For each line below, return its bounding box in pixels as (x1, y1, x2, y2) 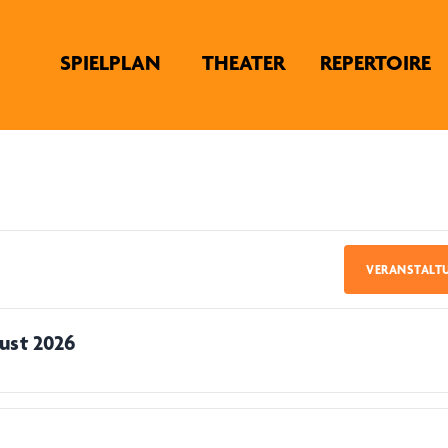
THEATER (202, 49, 286, 76)
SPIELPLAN (59, 49, 160, 76)
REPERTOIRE (320, 49, 432, 76)
